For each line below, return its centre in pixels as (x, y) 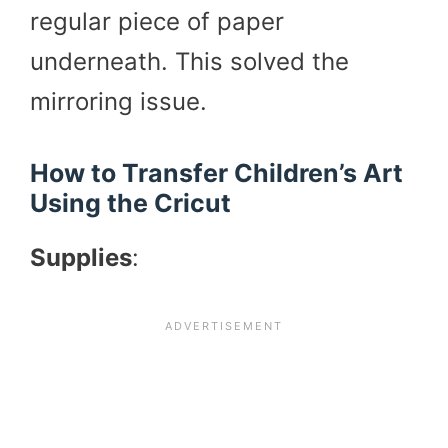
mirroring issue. (118, 101)
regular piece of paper (157, 21)
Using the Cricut (130, 202)
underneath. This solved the (189, 61)
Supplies (81, 257)
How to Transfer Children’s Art (216, 172)
